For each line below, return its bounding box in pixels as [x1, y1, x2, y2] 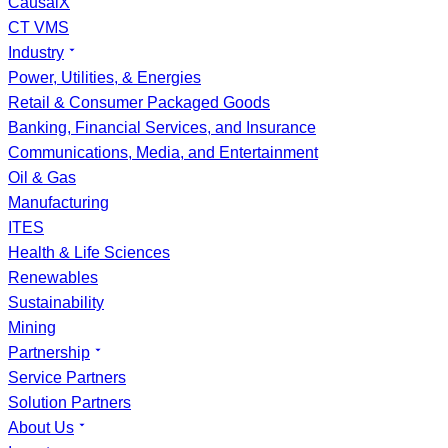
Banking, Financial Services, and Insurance [8, 119, 316, 136]
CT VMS [8, 19, 69, 36]
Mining [8, 319, 56, 336]
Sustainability [8, 294, 104, 311]
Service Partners [8, 369, 126, 386]
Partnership [8, 344, 90, 361]
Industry [8, 44, 64, 61]
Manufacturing [8, 194, 109, 211]
